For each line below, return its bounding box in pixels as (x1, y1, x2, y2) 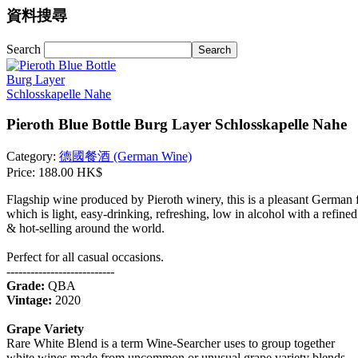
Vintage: (6, 293, 52, 308)
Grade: (6, 279, 45, 293)
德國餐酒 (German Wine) (59, 149, 192, 164)
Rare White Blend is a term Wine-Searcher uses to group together (6, 336, 335, 351)
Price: (6, 165, 38, 180)
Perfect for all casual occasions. (6, 250, 164, 265)
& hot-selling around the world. (6, 221, 165, 236)
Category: (6, 149, 59, 164)
